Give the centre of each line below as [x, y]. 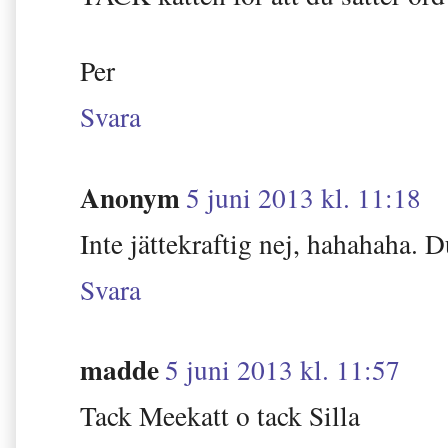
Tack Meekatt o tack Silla [220, 416]
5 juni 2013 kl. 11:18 [303, 197]
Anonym [130, 196]
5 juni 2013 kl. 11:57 [282, 370]
